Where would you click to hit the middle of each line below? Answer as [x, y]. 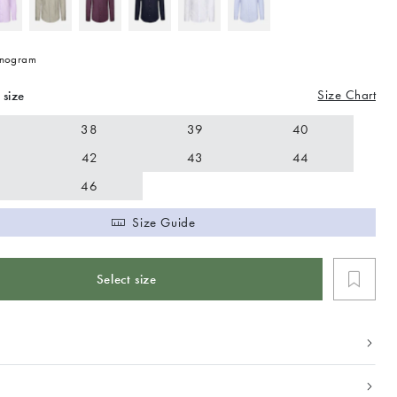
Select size [126, 279]
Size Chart [346, 95]
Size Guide [164, 222]
